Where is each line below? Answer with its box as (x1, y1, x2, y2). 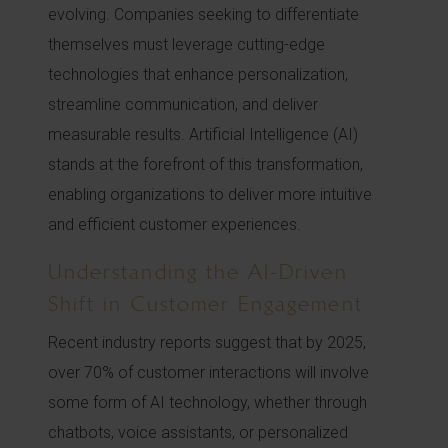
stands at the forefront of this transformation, (48, 155, 363, 174)
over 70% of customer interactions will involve (48, 363, 369, 382)
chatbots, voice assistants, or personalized (48, 423, 348, 442)
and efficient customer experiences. (48, 215, 301, 234)
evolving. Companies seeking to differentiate (48, 5, 359, 24)
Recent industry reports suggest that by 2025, (48, 333, 366, 352)
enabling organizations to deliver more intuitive (48, 185, 372, 204)
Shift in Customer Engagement (48, 291, 363, 316)
